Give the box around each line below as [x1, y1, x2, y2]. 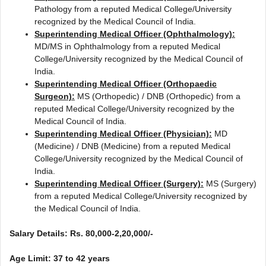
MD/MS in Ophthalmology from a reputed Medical [34, 41, 220, 51]
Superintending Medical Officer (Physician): [34, 128, 212, 138]
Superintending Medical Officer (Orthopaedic [34, 78, 217, 88]
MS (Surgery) [204, 178, 256, 188]
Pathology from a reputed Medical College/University [34, 4, 232, 14]
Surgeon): [34, 91, 75, 101]
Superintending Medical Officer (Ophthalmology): [34, 28, 235, 39]
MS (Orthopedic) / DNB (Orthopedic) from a [75, 91, 240, 101]
